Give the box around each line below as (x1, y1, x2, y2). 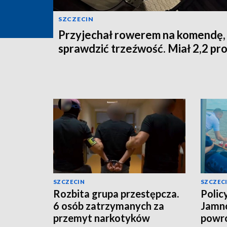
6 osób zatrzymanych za (53, 199, 164, 212)
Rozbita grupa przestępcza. (53, 187, 179, 200)
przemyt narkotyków (53, 211, 150, 224)
